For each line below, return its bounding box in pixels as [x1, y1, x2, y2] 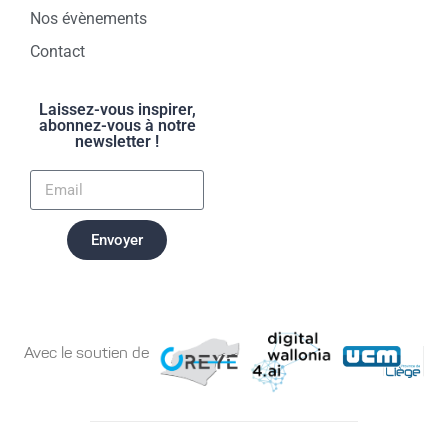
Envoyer [91, 230, 143, 249]
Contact [30, 42, 85, 62]
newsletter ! [75, 132, 159, 152]
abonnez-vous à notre [38, 116, 196, 136]
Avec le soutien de [24, 345, 150, 362]
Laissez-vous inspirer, [38, 100, 196, 120]
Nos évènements [30, 9, 147, 29]
